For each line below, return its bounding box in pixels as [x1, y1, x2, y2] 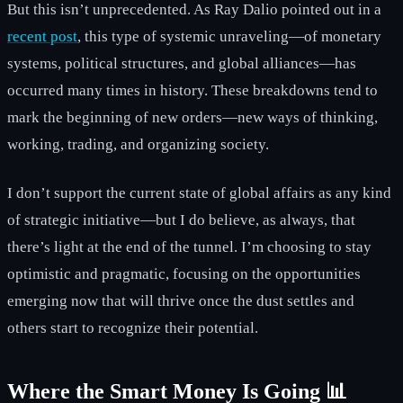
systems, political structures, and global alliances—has [7, 54, 356, 72]
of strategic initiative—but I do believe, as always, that [7, 210, 355, 228]
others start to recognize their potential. [7, 318, 258, 336]
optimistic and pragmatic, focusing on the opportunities [7, 264, 361, 282]
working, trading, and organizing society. [7, 135, 269, 153]
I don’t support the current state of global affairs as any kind [7, 184, 391, 201]
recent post [7, 27, 77, 45]
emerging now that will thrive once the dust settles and [7, 291, 354, 309]
